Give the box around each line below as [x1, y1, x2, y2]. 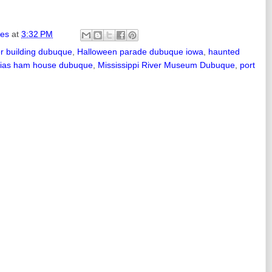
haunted [208, 46, 240, 56]
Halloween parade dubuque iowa [77, 46, 203, 56]
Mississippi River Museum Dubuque [98, 59, 235, 70]
